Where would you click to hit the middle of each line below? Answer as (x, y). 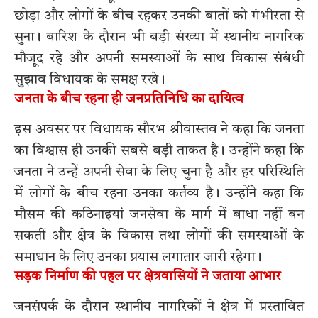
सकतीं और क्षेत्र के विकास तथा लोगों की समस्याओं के (159, 236)
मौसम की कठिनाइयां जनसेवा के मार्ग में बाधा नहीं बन (159, 215)
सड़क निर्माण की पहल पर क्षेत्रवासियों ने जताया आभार (147, 277)
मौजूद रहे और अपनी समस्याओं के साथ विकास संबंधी (159, 59)
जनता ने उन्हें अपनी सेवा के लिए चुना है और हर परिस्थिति (159, 172)
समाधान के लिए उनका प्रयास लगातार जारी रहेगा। (138, 257)
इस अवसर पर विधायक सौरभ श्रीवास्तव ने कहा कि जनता (159, 130)
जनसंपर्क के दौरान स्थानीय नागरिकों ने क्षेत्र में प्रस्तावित (159, 308)
